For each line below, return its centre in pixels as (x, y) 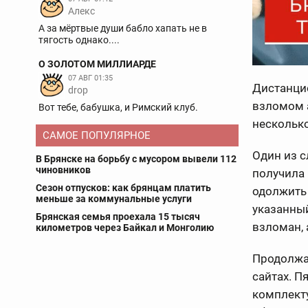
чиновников (63, 170)
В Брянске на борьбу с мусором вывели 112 (136, 159)
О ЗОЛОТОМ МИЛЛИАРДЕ (97, 64)
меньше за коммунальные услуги (114, 199)
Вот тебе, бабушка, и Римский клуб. (118, 107)
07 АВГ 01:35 (90, 78)
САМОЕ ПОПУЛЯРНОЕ (97, 135)
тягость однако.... (79, 40)
